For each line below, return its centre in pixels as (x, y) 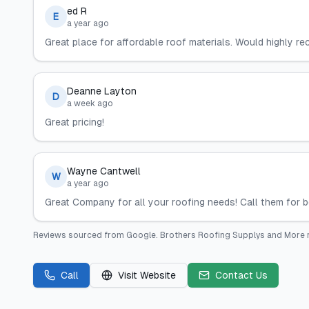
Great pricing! (74, 122)
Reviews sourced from (80, 235)
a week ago (90, 103)
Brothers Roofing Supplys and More (232, 235)
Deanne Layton (102, 91)
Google (141, 235)
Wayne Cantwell (104, 171)
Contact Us (241, 275)
